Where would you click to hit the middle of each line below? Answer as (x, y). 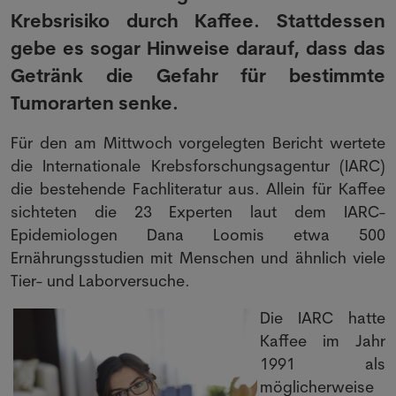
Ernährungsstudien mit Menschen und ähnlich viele (198, 258)
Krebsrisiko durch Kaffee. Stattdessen (198, 21)
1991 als (323, 364)
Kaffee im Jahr (323, 341)
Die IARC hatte (323, 318)
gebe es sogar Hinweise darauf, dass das (198, 48)
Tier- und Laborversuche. (100, 281)
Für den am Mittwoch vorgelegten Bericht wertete (198, 143)
